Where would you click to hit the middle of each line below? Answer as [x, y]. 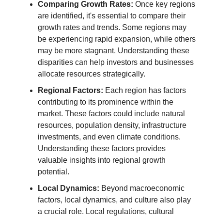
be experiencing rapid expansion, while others [117, 39]
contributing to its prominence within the [106, 102]
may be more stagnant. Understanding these [114, 50]
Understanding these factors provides [102, 148]
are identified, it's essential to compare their [112, 15]
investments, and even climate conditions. [109, 137]
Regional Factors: [70, 90]
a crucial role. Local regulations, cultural [106, 211]
